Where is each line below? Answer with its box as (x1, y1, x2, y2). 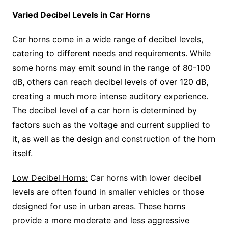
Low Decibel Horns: (12, 173, 88, 183)
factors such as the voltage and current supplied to (12, 120, 210, 130)
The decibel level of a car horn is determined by (12, 105, 197, 116)
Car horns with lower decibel (87, 173, 201, 183)
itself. (12, 148, 33, 159)
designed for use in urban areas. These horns (12, 201, 185, 212)
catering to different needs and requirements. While (12, 48, 211, 59)
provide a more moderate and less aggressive (12, 215, 189, 226)
